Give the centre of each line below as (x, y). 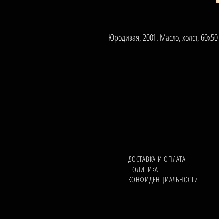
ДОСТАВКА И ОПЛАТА (157, 159)
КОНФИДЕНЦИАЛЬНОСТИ (163, 180)
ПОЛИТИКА (143, 169)
